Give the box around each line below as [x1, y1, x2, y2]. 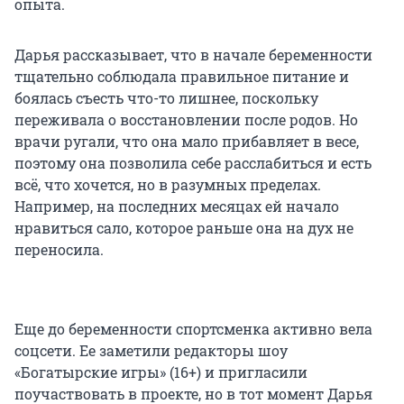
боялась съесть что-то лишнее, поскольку [14, 87, 318, 107]
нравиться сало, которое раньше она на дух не [14, 217, 353, 237]
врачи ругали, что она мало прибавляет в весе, [14, 131, 359, 151]
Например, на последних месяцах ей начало [14, 196, 339, 216]
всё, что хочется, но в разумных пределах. [14, 174, 321, 194]
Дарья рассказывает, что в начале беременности [14, 44, 372, 64]
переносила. [14, 239, 104, 259]
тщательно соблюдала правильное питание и [14, 66, 349, 86]
